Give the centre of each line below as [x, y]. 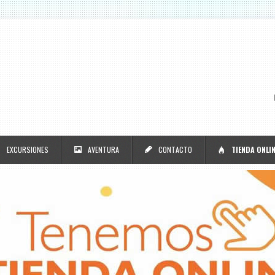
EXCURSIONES [28, 149]
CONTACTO [175, 149]
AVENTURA [103, 149]
